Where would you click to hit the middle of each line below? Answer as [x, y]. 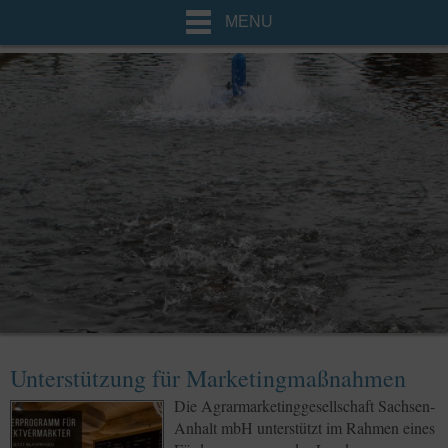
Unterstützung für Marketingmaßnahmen [208, 378]
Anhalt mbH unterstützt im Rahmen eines [304, 427]
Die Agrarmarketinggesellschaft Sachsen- [304, 405]
